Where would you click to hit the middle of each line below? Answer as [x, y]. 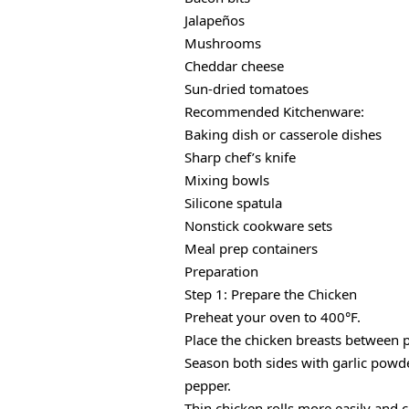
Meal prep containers [251, 249]
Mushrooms [223, 43]
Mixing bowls [227, 180]
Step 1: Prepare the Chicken [271, 294]
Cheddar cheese [234, 66]
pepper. [208, 386]
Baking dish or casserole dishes [283, 135]
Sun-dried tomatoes [246, 89]
